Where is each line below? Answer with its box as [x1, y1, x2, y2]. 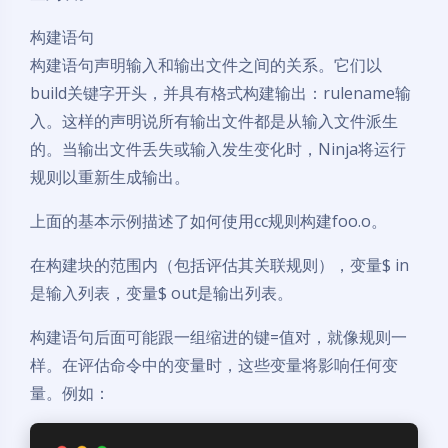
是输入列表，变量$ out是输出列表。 [30, 282, 293, 304]
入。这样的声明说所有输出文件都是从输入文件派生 [30, 110, 398, 132]
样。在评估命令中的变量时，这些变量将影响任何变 [30, 354, 398, 376]
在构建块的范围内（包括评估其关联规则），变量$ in [30, 254, 409, 276]
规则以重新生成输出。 [30, 166, 190, 188]
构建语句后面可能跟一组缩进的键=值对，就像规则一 [30, 326, 407, 348]
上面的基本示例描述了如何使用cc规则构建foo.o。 [30, 210, 387, 232]
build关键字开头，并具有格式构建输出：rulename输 [30, 82, 411, 104]
